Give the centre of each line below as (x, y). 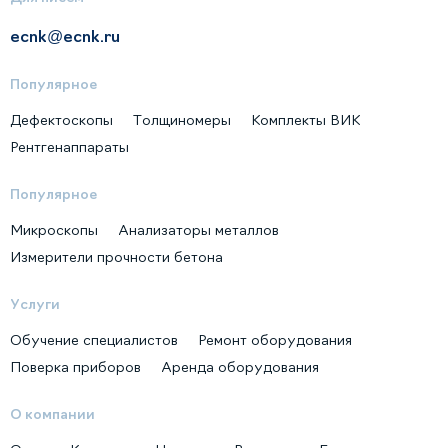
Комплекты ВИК (305, 119)
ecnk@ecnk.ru (65, 35)
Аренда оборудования (240, 366)
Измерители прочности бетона (116, 256)
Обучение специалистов (94, 339)
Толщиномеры (182, 119)
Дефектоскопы (61, 119)
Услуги (35, 303)
